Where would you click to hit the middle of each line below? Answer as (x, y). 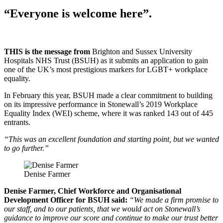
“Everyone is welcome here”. (78, 14)
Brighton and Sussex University (141, 52)
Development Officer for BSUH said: (66, 200)
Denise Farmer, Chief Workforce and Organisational (93, 191)
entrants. (17, 122)
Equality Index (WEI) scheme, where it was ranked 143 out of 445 (109, 113)
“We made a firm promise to (174, 200)
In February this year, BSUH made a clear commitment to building (108, 96)
